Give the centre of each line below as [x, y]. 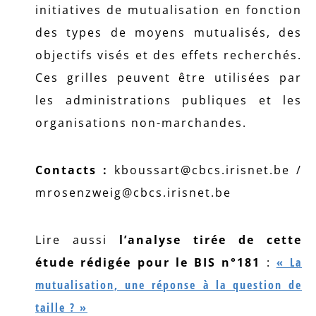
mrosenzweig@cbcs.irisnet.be [133, 192]
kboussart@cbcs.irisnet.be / [205, 170]
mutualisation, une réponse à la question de [169, 285]
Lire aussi [77, 239]
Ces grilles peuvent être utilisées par [169, 77]
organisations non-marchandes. [141, 122]
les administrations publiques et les [169, 100]
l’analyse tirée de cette [211, 239]
